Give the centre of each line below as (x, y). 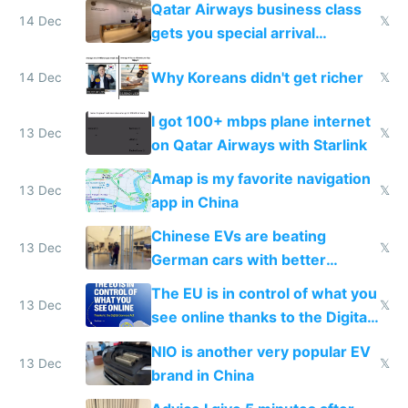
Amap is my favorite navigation (260, 178)
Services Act (196, 341)
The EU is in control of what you (264, 294)
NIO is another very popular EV (260, 351)
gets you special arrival (233, 33)
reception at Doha (214, 57)
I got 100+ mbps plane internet (260, 121)
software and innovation (237, 284)
